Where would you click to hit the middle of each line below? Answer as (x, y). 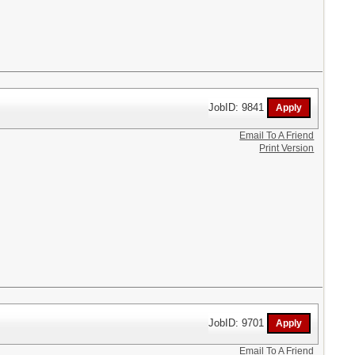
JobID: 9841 (238, 107)
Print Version (287, 148)
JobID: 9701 (238, 323)
